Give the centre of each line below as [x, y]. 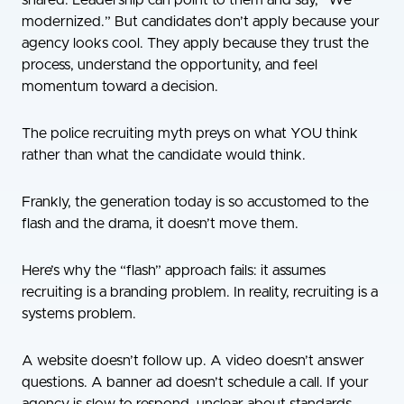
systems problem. [79, 314]
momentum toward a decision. [120, 87]
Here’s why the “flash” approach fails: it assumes [174, 271]
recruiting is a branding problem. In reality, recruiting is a [200, 293]
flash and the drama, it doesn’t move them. [160, 224]
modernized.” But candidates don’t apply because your [201, 22]
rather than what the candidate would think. [164, 156]
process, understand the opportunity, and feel [170, 65]
